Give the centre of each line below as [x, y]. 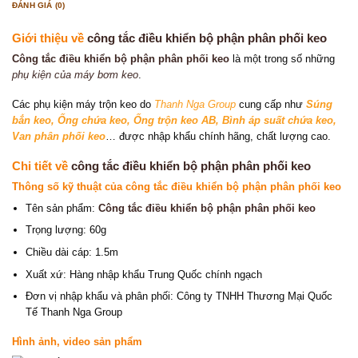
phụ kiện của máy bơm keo [75, 75]
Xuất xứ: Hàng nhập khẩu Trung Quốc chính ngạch [143, 274]
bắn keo [32, 120]
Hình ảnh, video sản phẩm [77, 341]
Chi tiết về [42, 165]
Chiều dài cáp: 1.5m [72, 252]
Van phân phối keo [59, 136]
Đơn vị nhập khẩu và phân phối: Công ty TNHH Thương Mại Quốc [179, 296]
